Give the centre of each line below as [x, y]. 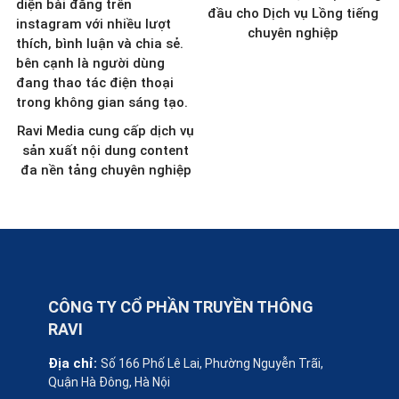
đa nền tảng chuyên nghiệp [106, 170]
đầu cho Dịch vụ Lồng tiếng [293, 13]
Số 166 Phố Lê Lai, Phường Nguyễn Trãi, [212, 363]
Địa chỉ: [74, 363]
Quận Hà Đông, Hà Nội [109, 382]
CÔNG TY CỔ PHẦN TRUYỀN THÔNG [180, 306]
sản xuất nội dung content [106, 150]
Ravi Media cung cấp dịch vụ [106, 130]
